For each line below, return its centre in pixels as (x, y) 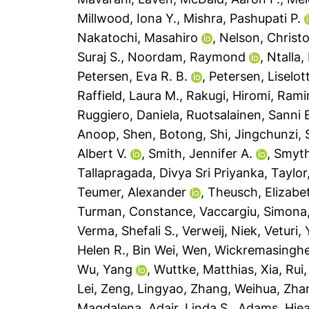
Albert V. (102, 153)
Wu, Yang (105, 269)
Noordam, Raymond (187, 57)
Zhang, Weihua (234, 289)
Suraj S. (99, 57)
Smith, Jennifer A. (201, 153)
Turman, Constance (135, 211)
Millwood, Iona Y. (127, 18)
